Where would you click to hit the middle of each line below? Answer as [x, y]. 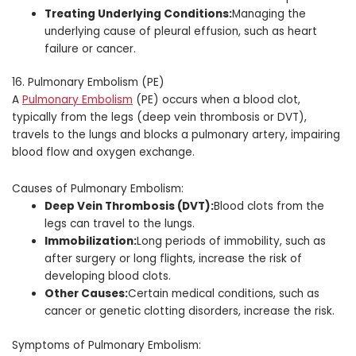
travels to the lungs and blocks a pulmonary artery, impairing [176, 135]
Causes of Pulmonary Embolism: [98, 189]
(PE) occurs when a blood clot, [217, 100]
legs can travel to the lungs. [120, 224]
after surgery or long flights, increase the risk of [174, 259]
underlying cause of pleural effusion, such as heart [181, 31]
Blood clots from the [269, 207]
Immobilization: [91, 242]
